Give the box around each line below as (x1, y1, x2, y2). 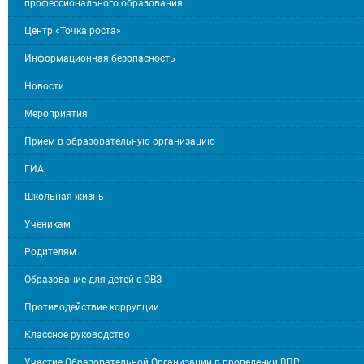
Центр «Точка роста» (24, 25, 121, 37)
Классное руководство (24, 329, 130, 341)
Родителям (24, 246, 76, 258)
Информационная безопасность (24, 53, 175, 65)
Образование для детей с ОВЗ (24, 274, 162, 286)
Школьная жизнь (24, 191, 104, 203)
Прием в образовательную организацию (24, 136, 215, 148)
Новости (24, 80, 64, 93)
